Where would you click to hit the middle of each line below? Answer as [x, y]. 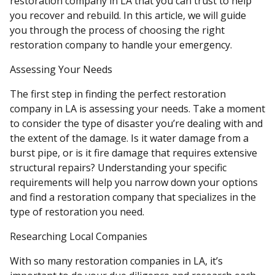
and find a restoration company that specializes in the [133, 197]
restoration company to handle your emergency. [121, 45]
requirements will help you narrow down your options [134, 182]
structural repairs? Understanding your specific [118, 168]
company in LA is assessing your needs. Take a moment [137, 109]
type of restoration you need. [77, 212]
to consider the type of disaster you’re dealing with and [136, 123]
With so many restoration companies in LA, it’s [116, 261]
